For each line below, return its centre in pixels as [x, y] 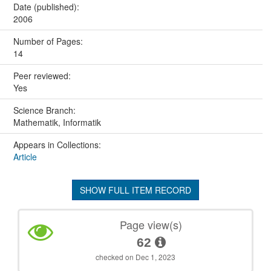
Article [25, 157]
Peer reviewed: [43, 76]
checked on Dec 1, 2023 [135, 257]
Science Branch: [45, 110]
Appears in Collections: [57, 145]
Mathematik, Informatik [57, 122]
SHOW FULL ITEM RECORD [135, 190]
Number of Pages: [49, 41]
